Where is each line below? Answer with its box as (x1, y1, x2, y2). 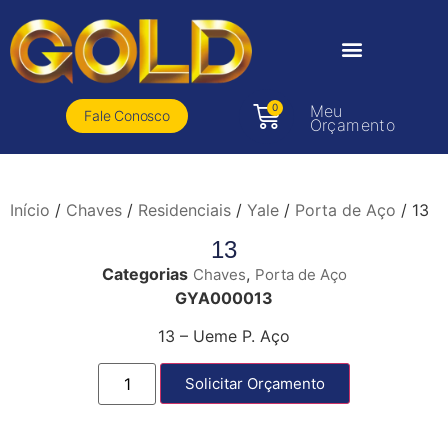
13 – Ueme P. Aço (158, 326, 290, 347)
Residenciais (138, 199, 231, 220)
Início (10, 199, 50, 220)
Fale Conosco (84, 107, 170, 125)
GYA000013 (175, 287, 273, 308)
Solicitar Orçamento (185, 373, 326, 393)
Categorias (101, 263, 188, 284)
